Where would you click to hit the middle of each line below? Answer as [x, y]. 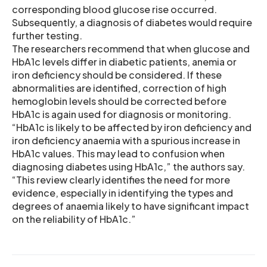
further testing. [47, 35]
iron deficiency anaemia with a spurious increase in [126, 140]
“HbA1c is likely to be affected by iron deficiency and [132, 127]
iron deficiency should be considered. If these [117, 74]
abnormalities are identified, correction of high [119, 88]
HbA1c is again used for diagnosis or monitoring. [122, 114]
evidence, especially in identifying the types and [122, 193]
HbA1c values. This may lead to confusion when [118, 153]
